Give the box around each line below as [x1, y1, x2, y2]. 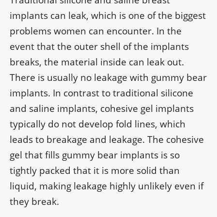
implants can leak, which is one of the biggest [10, 9, 206, 22]
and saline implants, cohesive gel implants [10, 102, 194, 115]
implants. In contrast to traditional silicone [10, 87, 193, 100]
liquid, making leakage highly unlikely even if [10, 180, 203, 193]
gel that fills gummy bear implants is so [10, 149, 180, 162]
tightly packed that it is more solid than [10, 164, 180, 177]
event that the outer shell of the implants [10, 40, 189, 53]
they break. [10, 195, 59, 208]
